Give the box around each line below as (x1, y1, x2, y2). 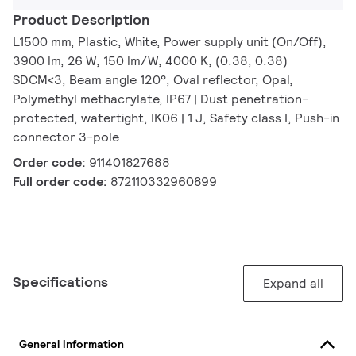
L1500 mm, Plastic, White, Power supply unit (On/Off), (13, 33, 327, 51)
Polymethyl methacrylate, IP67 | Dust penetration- (13, 91, 308, 108)
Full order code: (13, 173, 110, 191)
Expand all (263, 275, 323, 292)
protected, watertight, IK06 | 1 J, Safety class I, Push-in (13, 110, 339, 127)
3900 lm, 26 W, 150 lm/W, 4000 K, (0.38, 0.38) (13, 52, 288, 70)
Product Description (13, 10, 149, 29)
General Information (19, 336, 124, 351)
